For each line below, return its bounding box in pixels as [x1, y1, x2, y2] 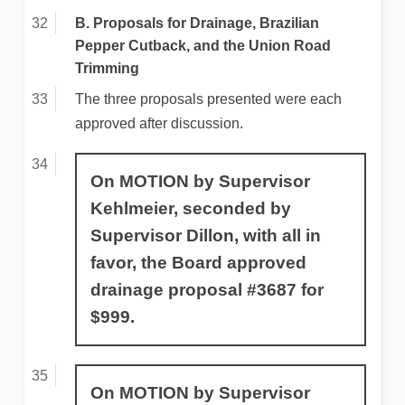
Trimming [74, 61, 139, 77]
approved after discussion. [74, 116, 243, 132]
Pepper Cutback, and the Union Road [74, 38, 331, 54]
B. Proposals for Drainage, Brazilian [74, 15, 319, 32]
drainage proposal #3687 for [89, 280, 324, 300]
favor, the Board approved [89, 253, 306, 273]
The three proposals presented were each [74, 91, 342, 108]
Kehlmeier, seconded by [89, 199, 291, 219]
